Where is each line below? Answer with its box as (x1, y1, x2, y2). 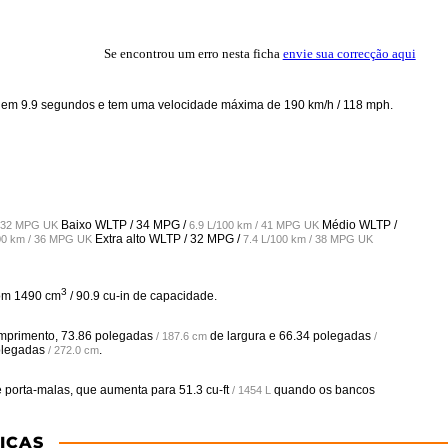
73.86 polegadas (61, 329, 153, 343)
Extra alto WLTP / (92, 232, 190, 246)
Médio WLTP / (319, 218, 397, 232)
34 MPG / (136, 218, 189, 232)
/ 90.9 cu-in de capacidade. (67, 289, 217, 303)
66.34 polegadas (279, 329, 371, 343)
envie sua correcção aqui (282, 46, 416, 61)
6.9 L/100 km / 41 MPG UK (189, 219, 319, 231)
